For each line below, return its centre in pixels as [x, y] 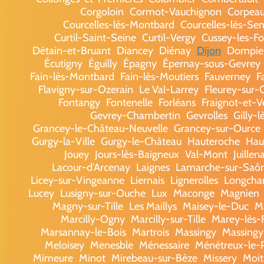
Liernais [147, 180]
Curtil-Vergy [169, 37]
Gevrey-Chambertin [135, 115]
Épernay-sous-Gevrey [211, 63]
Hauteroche [214, 141]
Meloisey [65, 245]
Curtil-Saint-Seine [95, 37]
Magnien [240, 193]
